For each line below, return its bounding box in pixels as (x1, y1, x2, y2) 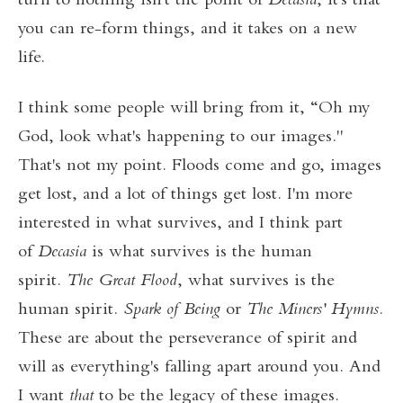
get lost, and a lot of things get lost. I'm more (18, 186, 353, 204)
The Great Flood (67, 273, 177, 291)
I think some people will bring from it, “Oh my (18, 100, 370, 118)
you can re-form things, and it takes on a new (18, 21, 357, 39)
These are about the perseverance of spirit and (18, 330, 357, 348)
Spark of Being (123, 301, 220, 319)
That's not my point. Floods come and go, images (18, 157, 381, 175)
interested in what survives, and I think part (18, 215, 343, 233)
